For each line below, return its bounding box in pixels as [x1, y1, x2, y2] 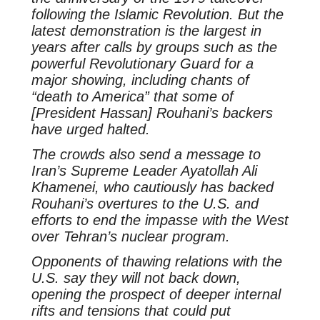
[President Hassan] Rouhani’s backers [31, 105, 273, 121]
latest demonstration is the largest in [31, 23, 261, 39]
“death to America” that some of [31, 89, 234, 105]
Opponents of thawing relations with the [31, 253, 282, 269]
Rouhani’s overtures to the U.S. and [31, 196, 259, 212]
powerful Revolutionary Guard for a [31, 56, 254, 72]
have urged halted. [31, 121, 150, 138]
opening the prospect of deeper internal [31, 286, 281, 302]
